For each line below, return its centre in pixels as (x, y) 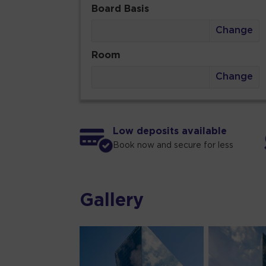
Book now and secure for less (173, 146)
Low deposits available (170, 132)
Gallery (112, 201)
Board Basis (121, 9)
